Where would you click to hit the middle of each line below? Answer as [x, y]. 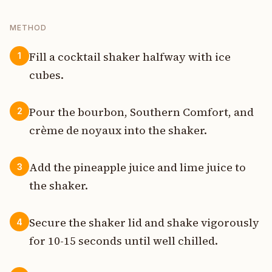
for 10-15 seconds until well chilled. [124, 241]
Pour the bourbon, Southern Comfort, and [141, 112]
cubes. [46, 75]
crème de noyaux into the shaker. [118, 131]
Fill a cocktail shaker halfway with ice [130, 56]
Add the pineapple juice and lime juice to [138, 168]
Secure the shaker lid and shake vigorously [144, 223]
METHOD [28, 27]
